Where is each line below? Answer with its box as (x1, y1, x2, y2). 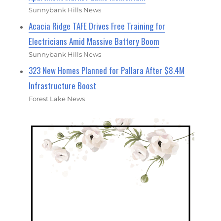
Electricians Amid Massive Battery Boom (29, 35, 160, 47)
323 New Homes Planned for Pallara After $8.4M (29, 64, 185, 76)
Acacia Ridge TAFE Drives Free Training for (29, 19, 166, 32)
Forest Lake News (29, 94, 85, 103)
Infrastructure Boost (29, 79, 97, 92)
